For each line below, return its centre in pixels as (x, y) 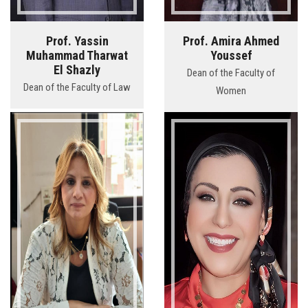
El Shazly (77, 70)
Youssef (231, 56)
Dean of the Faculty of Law (77, 88)
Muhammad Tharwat (77, 56)
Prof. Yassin (77, 41)
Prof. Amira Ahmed (231, 41)
